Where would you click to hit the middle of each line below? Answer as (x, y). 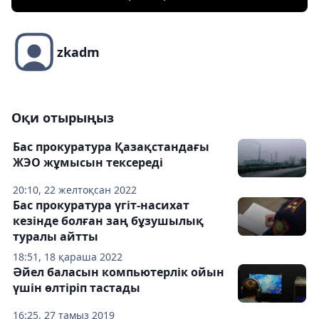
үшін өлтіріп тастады (77, 288)
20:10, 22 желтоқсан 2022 (75, 190)
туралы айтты (56, 237)
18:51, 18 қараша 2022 (68, 257)
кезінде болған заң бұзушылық (108, 221)
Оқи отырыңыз (63, 118)
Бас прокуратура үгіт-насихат (101, 205)
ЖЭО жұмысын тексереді (88, 163)
